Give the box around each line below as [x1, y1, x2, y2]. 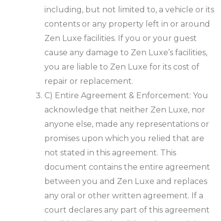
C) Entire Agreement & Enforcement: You [44, 91, 208, 101]
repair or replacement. [44, 76, 133, 86]
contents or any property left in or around [44, 19, 210, 29]
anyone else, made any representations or [44, 119, 209, 129]
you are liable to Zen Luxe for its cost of [44, 62, 199, 72]
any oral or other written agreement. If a [44, 191, 203, 201]
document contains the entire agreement [44, 162, 210, 172]
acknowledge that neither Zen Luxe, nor [44, 105, 205, 115]
